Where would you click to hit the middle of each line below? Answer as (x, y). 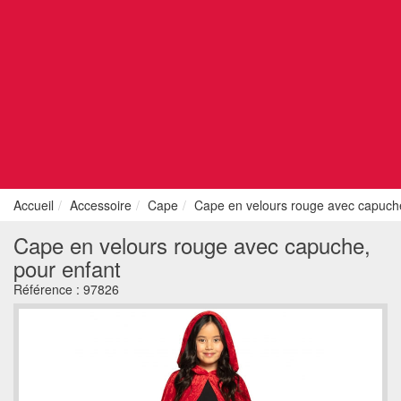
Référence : (48, 289)
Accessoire (101, 205)
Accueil (34, 205)
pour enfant (67, 268)
